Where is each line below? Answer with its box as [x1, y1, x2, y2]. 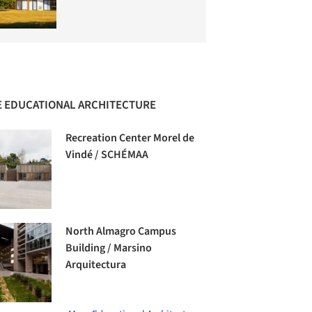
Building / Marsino [65, 240, 153, 256]
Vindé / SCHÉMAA [65, 146, 149, 162]
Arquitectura [65, 256, 127, 272]
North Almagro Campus [65, 223, 177, 239]
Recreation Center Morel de [65, 130, 195, 146]
